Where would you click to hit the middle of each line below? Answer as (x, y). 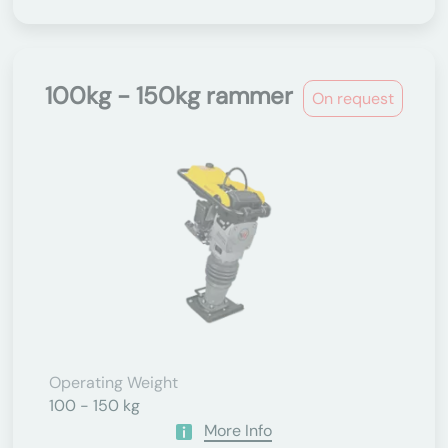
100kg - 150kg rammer (169, 95)
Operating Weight (113, 382)
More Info (238, 430)
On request (353, 98)
